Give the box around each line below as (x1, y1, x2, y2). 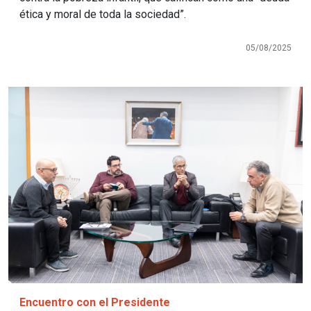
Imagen (8, 87, 59, 105)
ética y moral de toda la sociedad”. (19, 8, 186, 22)
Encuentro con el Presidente (19, 296, 170, 310)
